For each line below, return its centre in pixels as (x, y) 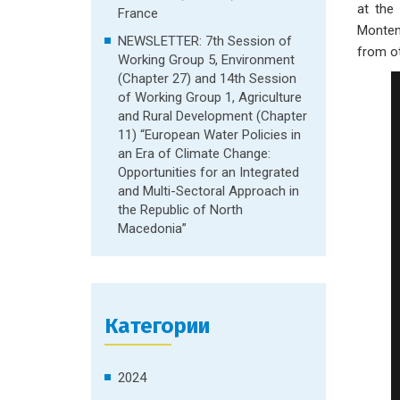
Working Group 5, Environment (206, 60)
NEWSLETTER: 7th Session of (205, 41)
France (138, 13)
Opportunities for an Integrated (208, 172)
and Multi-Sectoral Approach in (208, 191)
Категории (157, 326)
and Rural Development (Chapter (212, 116)
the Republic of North (180, 210)
